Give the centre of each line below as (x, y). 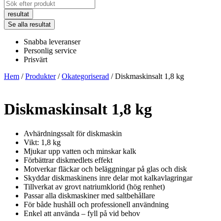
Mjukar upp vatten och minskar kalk (80, 151)
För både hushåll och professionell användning (96, 204)
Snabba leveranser (52, 42)
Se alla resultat (29, 24)
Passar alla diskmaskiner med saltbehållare (89, 195)
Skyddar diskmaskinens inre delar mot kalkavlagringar (108, 178)
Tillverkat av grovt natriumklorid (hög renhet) (94, 186)
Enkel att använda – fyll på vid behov (82, 213)
